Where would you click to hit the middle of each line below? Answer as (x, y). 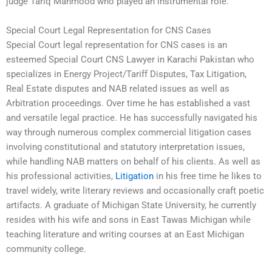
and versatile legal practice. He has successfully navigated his (132, 117)
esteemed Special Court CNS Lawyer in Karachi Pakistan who (130, 59)
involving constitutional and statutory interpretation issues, (125, 147)
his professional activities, (61, 176)
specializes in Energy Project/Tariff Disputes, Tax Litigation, (126, 74)
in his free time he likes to (208, 176)
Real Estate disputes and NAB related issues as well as (118, 88)
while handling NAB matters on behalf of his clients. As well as (133, 161)
